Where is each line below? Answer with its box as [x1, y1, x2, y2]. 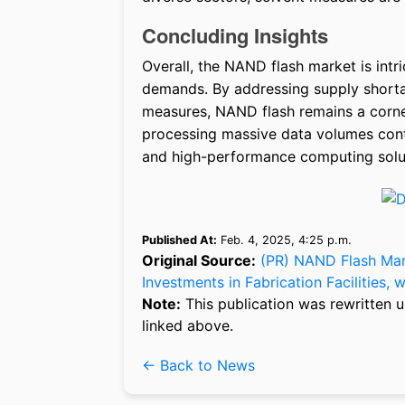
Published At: [142, 232, 217, 247]
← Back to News [142, 355, 255, 374]
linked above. [142, 316, 233, 334]
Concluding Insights [142, 21, 328, 51]
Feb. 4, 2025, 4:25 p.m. [217, 232, 352, 247]
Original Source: [142, 250, 256, 269]
